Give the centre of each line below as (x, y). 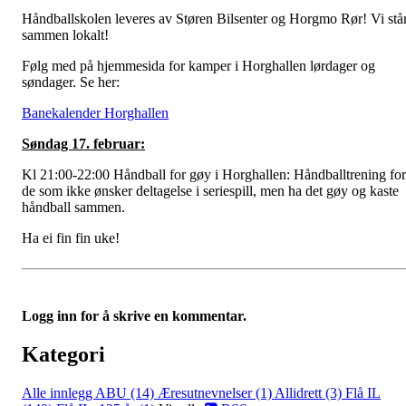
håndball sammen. (73, 208)
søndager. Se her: (71, 82)
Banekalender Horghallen (95, 113)
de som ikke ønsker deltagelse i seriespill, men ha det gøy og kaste (210, 191)
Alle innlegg (58, 393)
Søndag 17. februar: (83, 144)
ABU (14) (126, 393)
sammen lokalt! (65, 35)
